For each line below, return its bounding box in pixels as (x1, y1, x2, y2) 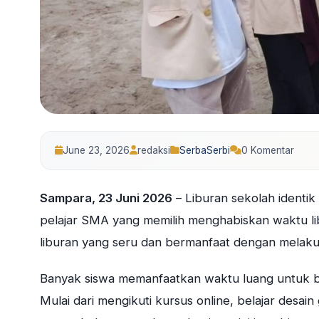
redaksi (137, 144, 170, 156)
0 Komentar (241, 144, 294, 156)
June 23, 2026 (63, 144, 130, 156)
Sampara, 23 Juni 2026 (40, 190, 172, 205)
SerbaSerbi (179, 144, 230, 156)
